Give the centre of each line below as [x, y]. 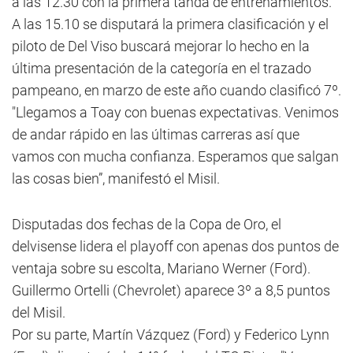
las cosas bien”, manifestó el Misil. [116, 178]
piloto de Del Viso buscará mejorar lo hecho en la [161, 46]
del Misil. [39, 312]
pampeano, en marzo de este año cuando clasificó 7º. [176, 90]
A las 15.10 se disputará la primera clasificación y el [170, 24]
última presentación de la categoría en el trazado [162, 68]
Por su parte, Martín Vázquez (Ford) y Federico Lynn [171, 334]
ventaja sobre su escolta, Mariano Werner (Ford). [161, 268]
